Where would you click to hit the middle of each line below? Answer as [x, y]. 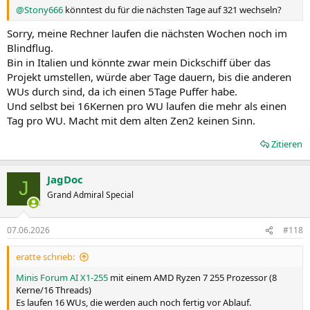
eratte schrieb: [45, 257]
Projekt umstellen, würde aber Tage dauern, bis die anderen [149, 76]
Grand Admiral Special [90, 194]
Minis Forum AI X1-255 [62, 278]
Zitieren [287, 144]
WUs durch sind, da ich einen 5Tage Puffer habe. [122, 91]
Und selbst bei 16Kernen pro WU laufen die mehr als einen [147, 106]
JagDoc [65, 179]
